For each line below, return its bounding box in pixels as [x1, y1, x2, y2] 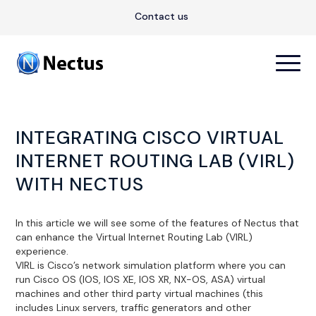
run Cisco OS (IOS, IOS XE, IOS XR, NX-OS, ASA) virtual [16, 272, 266, 286]
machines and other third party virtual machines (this [16, 286, 264, 300]
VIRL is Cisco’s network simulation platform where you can [16, 258, 286, 272]
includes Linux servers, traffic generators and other [16, 300, 252, 314]
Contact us [135, 10, 188, 23]
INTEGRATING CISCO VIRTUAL [16, 126, 285, 150]
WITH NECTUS [16, 172, 145, 196]
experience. [16, 244, 69, 257]
